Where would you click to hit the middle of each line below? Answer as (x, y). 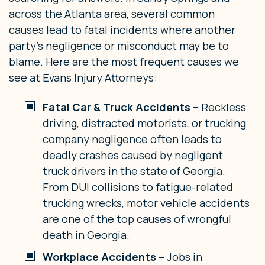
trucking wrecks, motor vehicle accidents (146, 203)
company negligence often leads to (132, 139)
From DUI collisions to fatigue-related (138, 187)
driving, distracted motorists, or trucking (144, 123)
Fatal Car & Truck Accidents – (122, 107)
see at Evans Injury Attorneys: (83, 78)
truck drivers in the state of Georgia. (134, 171)
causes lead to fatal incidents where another (122, 30)
